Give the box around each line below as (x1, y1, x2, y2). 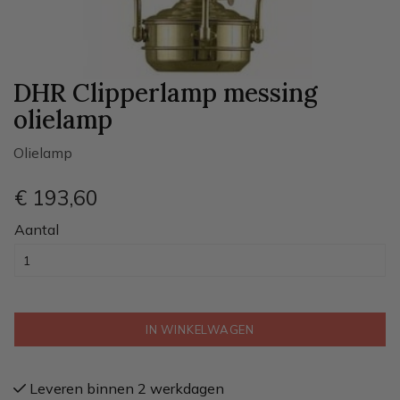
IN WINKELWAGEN (146, 322, 254, 337)
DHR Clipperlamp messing (13, 77, 318, 109)
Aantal (14, 221, 59, 238)
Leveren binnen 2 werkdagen (26, 379, 224, 397)
